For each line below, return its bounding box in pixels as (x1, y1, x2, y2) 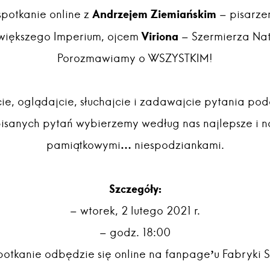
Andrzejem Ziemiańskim (92, 7, 216, 21)
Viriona (141, 29, 178, 43)
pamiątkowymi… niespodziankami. (46, 138, 224, 152)
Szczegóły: (108, 181, 162, 196)
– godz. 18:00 (99, 225, 171, 239)
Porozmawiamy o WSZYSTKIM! (57, 51, 213, 65)
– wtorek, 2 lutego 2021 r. (70, 204, 200, 218)
